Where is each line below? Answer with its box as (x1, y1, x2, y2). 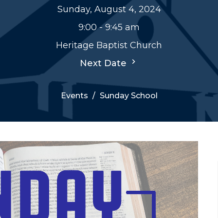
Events (60, 91, 88, 100)
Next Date (80, 58, 129, 69)
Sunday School (99, 91, 158, 100)
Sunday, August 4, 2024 (57, 4, 161, 15)
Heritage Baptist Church (56, 40, 162, 51)
